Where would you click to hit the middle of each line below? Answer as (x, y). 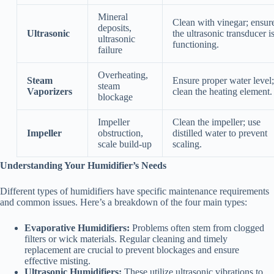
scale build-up (124, 144)
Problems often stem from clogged (197, 228)
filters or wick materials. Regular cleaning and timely (126, 239)
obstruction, (120, 133)
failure (110, 50)
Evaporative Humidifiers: (77, 228)
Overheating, (123, 75)
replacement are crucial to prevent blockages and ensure (132, 250)
